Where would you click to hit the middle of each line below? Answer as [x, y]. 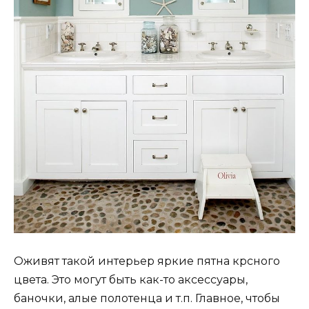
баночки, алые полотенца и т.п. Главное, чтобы [147, 299]
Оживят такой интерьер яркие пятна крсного [147, 261]
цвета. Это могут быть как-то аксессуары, [131, 280]
